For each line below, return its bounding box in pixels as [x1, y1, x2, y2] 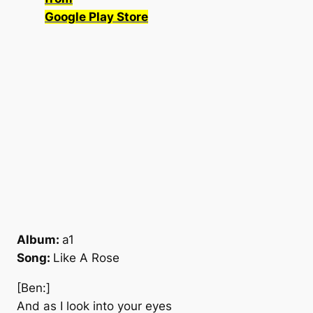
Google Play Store [45, 10, 148, 24]
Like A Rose [53, 251, 119, 265]
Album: [17, 233, 62, 247]
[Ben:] [17, 280, 50, 295]
